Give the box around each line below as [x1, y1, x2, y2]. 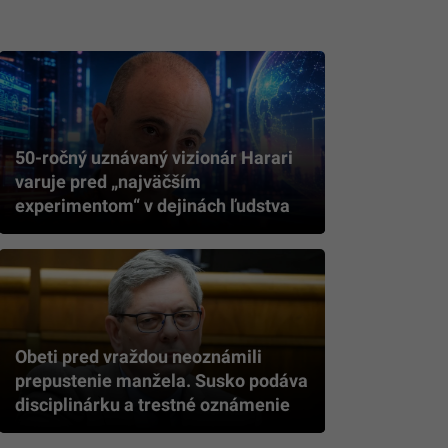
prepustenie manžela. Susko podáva [15, 369, 308, 391]
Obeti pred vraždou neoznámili [15, 345, 262, 367]
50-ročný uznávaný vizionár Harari [15, 147, 293, 169]
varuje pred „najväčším [15, 171, 201, 193]
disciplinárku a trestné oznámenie [15, 393, 290, 415]
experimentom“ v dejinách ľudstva [15, 195, 290, 217]
